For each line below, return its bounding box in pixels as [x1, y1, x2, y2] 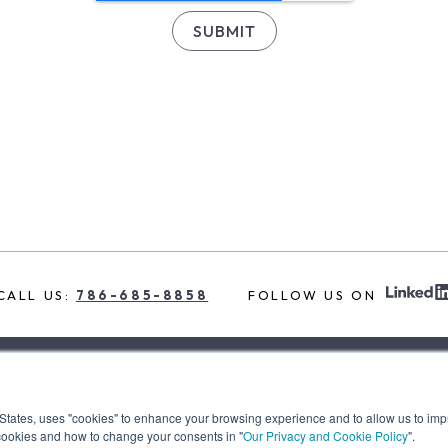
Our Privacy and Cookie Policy [243, 427, 408, 444]
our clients [329, 379, 411, 399]
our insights [210, 379, 300, 399]
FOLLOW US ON [248, 286, 377, 303]
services [115, 379, 181, 399]
